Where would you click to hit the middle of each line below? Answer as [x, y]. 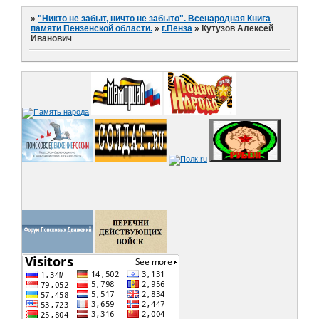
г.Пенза [177, 29]
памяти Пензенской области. [92, 29]
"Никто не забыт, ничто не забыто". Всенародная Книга [155, 19]
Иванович [52, 39]
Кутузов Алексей [238, 29]
